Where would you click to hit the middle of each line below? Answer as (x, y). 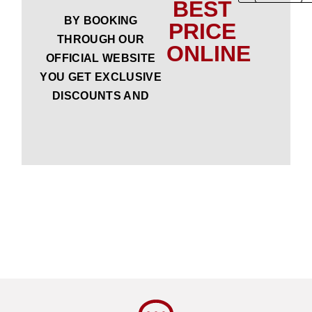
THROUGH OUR (101, 40)
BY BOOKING (101, 21)
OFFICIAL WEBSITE (101, 58)
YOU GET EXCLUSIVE (101, 77)
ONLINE (208, 53)
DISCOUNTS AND (101, 96)
